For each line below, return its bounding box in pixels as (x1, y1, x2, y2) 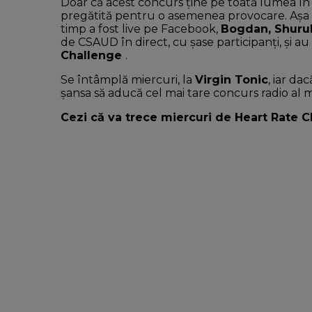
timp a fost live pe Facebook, (61, 22, 221, 36)
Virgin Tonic (195, 73, 268, 86)
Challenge (61, 49, 125, 62)
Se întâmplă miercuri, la (61, 73, 195, 86)
